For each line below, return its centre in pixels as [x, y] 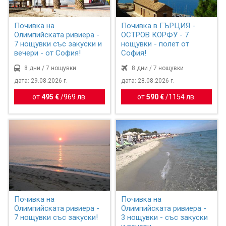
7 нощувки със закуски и [58, 44]
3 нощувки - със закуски [165, 217]
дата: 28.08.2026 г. [148, 81]
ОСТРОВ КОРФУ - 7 [155, 35]
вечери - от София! [47, 53]
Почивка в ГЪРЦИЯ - [158, 26]
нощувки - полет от [155, 44]
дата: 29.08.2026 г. [41, 81]
